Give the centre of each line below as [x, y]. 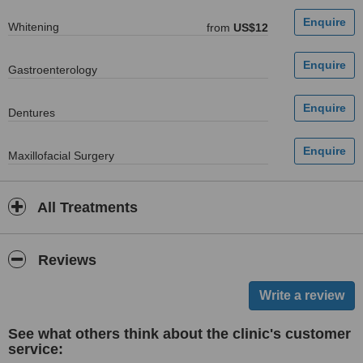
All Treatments [86, 207]
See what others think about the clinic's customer [179, 334]
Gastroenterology [53, 70]
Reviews [65, 260]
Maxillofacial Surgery [61, 156]
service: [36, 349]
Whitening [34, 27]
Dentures [32, 113]
